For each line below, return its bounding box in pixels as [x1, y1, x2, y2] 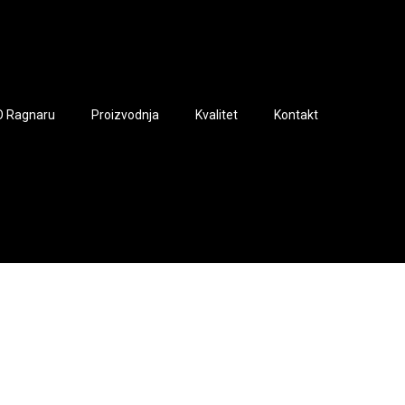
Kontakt [273, 108, 318, 123]
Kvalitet [194, 108, 238, 123]
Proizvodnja [90, 108, 159, 123]
